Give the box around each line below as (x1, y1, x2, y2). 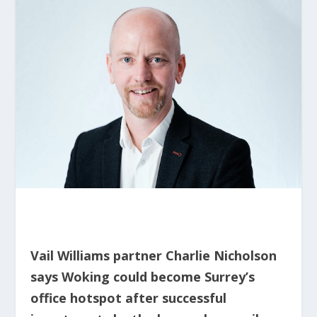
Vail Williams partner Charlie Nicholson (30, 247, 277, 265)
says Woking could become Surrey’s (30, 268, 255, 286)
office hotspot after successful (30, 289, 226, 307)
